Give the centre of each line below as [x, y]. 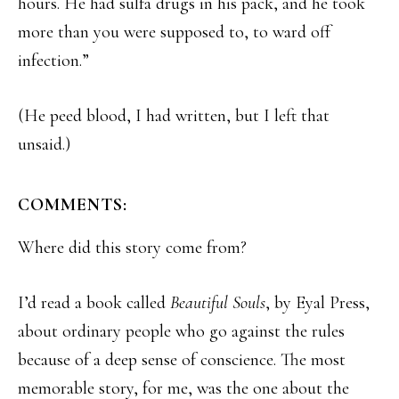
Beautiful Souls [218, 303]
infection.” [53, 61]
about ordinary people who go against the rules [181, 331]
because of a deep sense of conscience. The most [182, 360]
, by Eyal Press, [318, 303]
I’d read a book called [94, 303]
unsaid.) [44, 144]
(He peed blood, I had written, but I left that [174, 116]
